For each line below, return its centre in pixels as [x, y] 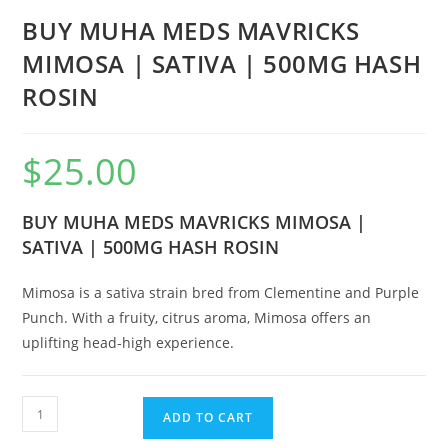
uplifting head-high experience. [128, 343]
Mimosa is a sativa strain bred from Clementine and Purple [221, 293]
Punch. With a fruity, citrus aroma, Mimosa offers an [197, 318]
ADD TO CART [208, 418]
